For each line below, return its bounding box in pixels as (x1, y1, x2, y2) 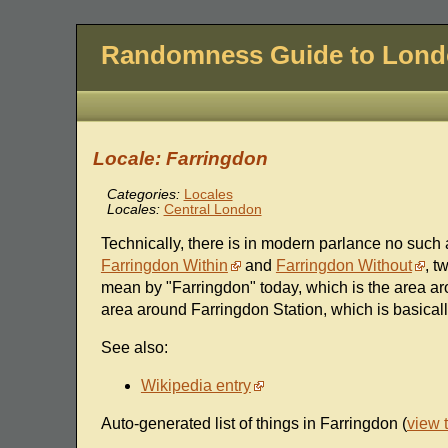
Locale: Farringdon (92, 148, 268, 170)
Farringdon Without (275, 257, 412, 275)
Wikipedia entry (140, 377, 251, 395)
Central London (163, 202, 262, 218)
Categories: (106, 187, 180, 203)
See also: (100, 339, 168, 357)
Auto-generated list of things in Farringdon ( (100, 415, 407, 433)
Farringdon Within (100, 257, 228, 275)
